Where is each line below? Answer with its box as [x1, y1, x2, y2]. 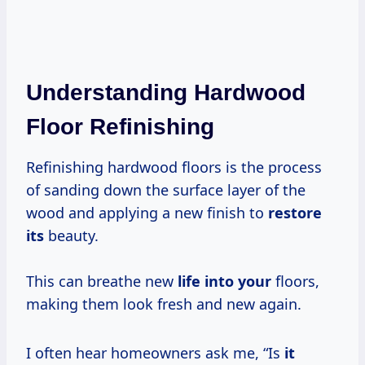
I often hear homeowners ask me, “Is [26, 343, 284, 363]
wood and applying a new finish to [26, 203, 268, 223]
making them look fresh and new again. [26, 294, 301, 314]
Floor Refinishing [26, 114, 214, 140]
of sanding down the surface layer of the [26, 180, 306, 200]
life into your [178, 271, 271, 292]
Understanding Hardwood [26, 80, 306, 106]
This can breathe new [26, 271, 178, 292]
